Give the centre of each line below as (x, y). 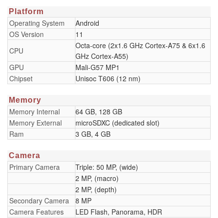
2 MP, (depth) (96, 189)
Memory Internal (35, 111)
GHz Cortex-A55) (102, 56)
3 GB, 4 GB (93, 134)
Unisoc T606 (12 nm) (108, 78)
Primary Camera (35, 167)
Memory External (36, 123)
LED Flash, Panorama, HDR (119, 212)
